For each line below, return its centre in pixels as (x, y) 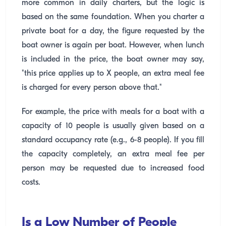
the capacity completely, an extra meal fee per (113, 154)
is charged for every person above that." (92, 88)
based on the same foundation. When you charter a (113, 17)
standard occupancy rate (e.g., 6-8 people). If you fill (113, 140)
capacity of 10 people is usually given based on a (113, 126)
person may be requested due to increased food (113, 168)
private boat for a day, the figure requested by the (113, 31)
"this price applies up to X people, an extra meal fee (113, 74)
